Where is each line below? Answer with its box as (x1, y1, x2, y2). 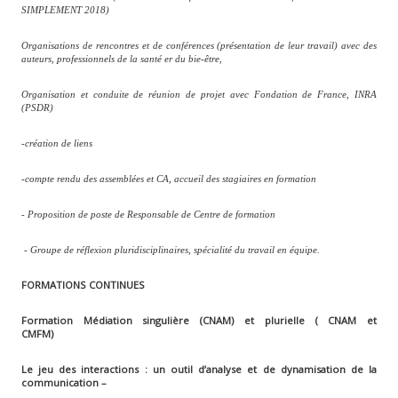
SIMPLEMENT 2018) (20, 4, 109, 15)
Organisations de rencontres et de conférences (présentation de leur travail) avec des (20, 39, 378, 51)
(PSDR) (20, 101, 53, 113)
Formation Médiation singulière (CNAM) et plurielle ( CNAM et (20, 313, 378, 327)
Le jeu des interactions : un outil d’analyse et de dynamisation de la (20, 362, 378, 376)
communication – (20, 375, 107, 389)
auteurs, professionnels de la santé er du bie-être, (20, 52, 222, 64)
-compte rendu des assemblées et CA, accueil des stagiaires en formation (20, 172, 316, 184)
